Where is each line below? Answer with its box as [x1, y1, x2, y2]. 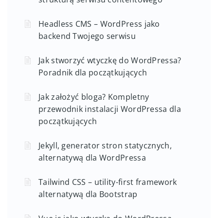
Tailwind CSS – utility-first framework [38, 176, 177, 187]
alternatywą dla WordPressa [38, 152, 146, 163]
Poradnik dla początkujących [38, 67, 147, 78]
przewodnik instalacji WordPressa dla [38, 103, 181, 114]
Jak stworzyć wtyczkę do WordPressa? [38, 54, 182, 66]
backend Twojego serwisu [38, 30, 136, 41]
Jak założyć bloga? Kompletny [38, 91, 149, 102]
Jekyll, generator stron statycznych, [38, 140, 172, 151]
